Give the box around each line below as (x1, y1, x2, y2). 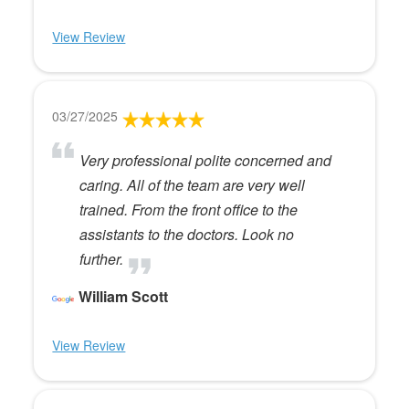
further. (79, 248, 124, 270)
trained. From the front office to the (79, 199, 299, 221)
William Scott (79, 286, 169, 308)
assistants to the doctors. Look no (79, 224, 295, 246)
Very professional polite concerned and (79, 150, 332, 172)
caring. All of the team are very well (79, 174, 306, 196)
